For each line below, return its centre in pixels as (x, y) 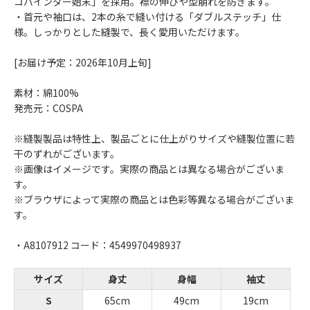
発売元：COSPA (48, 108)
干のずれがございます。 (67, 154)
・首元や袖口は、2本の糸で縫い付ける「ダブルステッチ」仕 (147, 17)
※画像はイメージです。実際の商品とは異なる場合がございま (149, 169)
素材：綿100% (46, 93)
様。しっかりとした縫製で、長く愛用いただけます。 (129, 32)
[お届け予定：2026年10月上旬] (83, 63)
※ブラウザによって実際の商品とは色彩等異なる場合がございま (154, 200)
